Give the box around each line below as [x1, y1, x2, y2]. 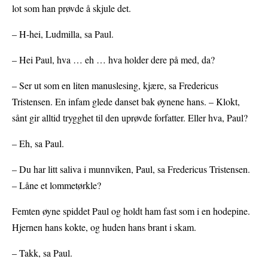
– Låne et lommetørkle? [12, 179, 101, 192]
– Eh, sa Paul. [12, 137, 64, 150]
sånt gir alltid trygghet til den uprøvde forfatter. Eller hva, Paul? [12, 111, 248, 124]
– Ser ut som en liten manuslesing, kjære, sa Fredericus [12, 79, 218, 92]
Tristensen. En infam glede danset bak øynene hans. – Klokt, [12, 95, 240, 108]
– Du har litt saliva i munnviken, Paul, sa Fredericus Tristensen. [12, 163, 250, 176]
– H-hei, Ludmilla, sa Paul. [12, 28, 114, 41]
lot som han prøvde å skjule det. [12, 2, 131, 15]
